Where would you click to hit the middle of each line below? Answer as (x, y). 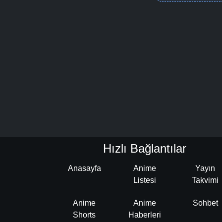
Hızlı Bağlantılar (145, 148)
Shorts (84, 215)
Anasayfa (84, 168)
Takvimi (205, 180)
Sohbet (205, 203)
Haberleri (145, 215)
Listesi (145, 180)
